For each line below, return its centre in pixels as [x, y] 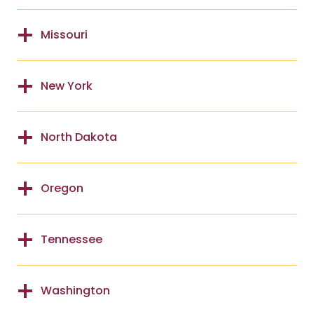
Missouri [64, 34]
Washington [75, 290]
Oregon [62, 188]
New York [67, 86]
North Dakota [79, 137]
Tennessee [71, 239]
